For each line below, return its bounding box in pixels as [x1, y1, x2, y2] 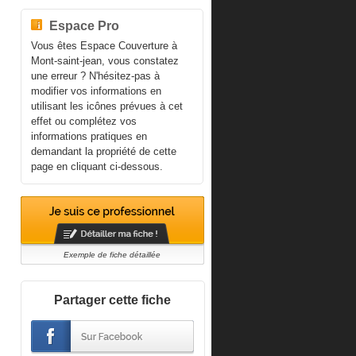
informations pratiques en [30, 130, 147, 142]
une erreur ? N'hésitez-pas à [30, 70, 160, 82]
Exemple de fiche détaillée [63, 250, 161, 259]
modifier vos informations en [30, 85, 161, 97]
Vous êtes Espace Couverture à [30, 40, 177, 52]
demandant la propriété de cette [30, 145, 176, 157]
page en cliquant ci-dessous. [30, 161, 163, 172]
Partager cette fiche [54, 292, 172, 307]
